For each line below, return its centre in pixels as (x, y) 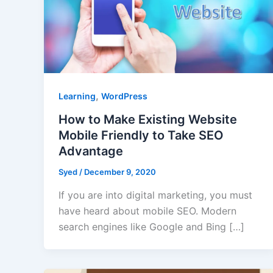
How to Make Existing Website (148, 120)
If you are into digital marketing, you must (155, 195)
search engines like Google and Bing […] (151, 226)
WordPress (124, 96)
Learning (77, 96)
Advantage (91, 151)
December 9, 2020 (120, 172)
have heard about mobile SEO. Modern (147, 211)
